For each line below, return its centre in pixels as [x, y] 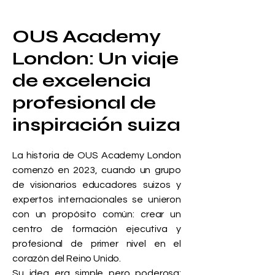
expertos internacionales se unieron [97, 199]
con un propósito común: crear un [97, 214]
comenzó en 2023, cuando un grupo [97, 170]
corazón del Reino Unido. [67, 258]
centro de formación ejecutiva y [97, 229]
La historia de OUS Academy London [97, 155]
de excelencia [82, 80]
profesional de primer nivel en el [97, 244]
